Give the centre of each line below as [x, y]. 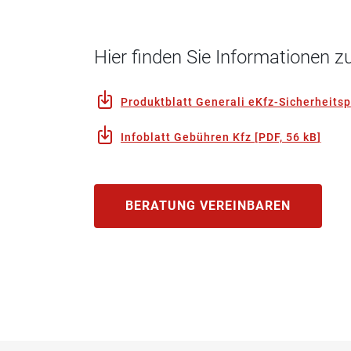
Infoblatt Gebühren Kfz [186, 137]
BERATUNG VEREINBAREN [208, 206]
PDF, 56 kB [288, 137]
